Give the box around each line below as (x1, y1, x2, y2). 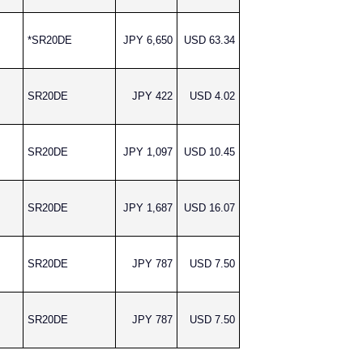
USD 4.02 (190, 90, 235, 102)
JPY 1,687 (123, 202, 173, 214)
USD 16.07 (184, 202, 235, 214)
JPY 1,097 (123, 146, 173, 158)
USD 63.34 (184, 34, 235, 46)
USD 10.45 (184, 146, 235, 158)
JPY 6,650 (123, 34, 173, 46)
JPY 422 (132, 90, 173, 102)
